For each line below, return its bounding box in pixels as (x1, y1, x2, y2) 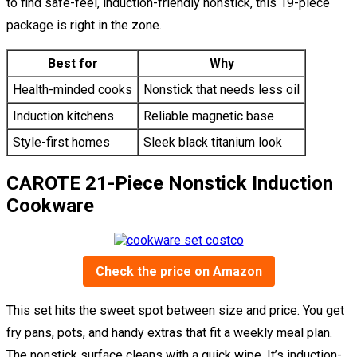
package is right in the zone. (6, 17, 162, 33)
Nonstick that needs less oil (143, 81, 300, 97)
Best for (47, 55, 98, 71)
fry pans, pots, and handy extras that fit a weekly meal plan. (6, 324, 332, 340)
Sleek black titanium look (143, 134, 282, 150)
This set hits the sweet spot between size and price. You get (6, 302, 344, 318)
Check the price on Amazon (95, 263, 262, 279)
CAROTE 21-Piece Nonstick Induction (6, 171, 333, 194)
